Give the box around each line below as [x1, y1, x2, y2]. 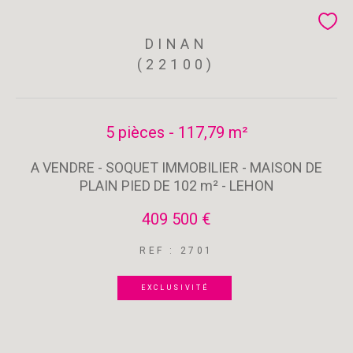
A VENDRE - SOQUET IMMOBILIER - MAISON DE [31, 158, 322, 176]
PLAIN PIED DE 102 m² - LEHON [79, 176, 274, 194]
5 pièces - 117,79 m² [105, 122, 248, 142]
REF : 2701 [139, 244, 214, 256]
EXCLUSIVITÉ [140, 283, 209, 292]
